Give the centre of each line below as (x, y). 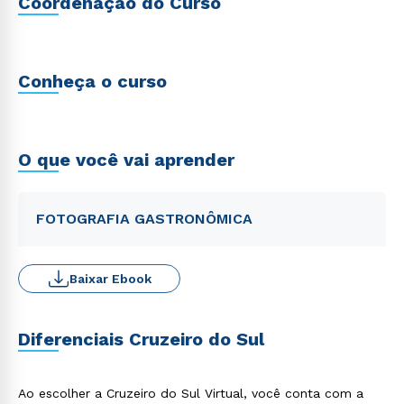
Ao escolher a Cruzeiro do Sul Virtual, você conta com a (191, 393)
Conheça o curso (92, 81)
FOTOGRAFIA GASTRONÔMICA (144, 219)
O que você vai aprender (126, 160)
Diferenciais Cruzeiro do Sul (141, 339)
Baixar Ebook (110, 279)
